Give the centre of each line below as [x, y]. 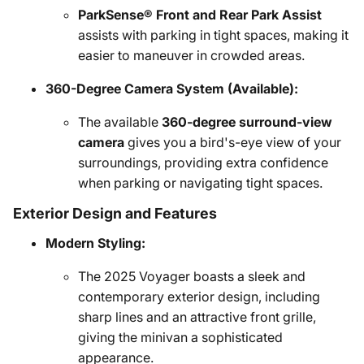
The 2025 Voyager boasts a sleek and [192, 276]
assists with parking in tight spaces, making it [213, 35]
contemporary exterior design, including [199, 297]
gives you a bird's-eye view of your [233, 142]
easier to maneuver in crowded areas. [191, 55]
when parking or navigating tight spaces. [200, 183]
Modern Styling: [95, 243]
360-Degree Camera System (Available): [172, 89]
